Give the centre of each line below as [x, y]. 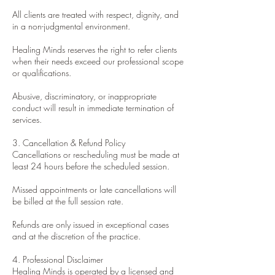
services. [27, 119]
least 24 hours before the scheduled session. [91, 166]
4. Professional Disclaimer [58, 259]
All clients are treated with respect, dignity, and [95, 14]
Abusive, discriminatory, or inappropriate [84, 96]
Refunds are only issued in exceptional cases [91, 224]
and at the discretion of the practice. [76, 236]
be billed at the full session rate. [68, 201]
